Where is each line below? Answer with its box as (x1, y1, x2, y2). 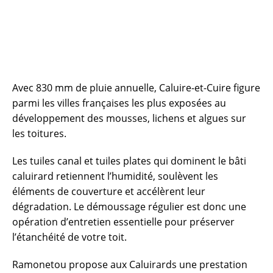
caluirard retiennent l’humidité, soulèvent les (12, 169, 218, 183)
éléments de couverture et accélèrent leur (12, 184, 205, 198)
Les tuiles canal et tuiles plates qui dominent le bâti (12, 154, 246, 168)
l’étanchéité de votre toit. (12, 230, 127, 244)
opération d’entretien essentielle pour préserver (12, 214, 235, 229)
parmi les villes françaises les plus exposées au (12, 96, 226, 110)
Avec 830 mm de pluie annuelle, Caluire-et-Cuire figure (12, 80, 260, 94)
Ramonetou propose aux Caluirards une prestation (12, 257, 247, 271)
